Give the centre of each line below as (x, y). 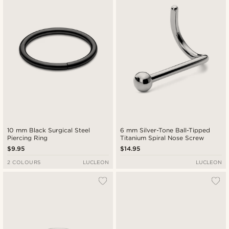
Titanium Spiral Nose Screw (162, 138)
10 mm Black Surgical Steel (49, 130)
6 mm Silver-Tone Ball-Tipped (166, 130)
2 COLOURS (24, 162)
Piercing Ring (28, 138)
